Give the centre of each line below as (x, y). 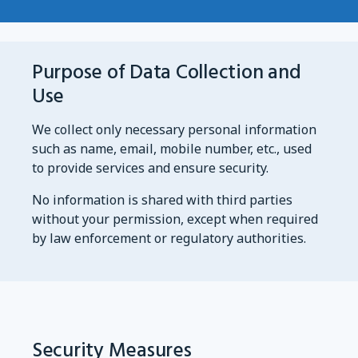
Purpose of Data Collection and (167, 72)
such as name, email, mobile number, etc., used (172, 150)
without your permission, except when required (175, 221)
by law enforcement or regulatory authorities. (169, 240)
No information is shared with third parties (162, 201)
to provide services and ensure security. (150, 169)
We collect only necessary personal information (174, 131)
